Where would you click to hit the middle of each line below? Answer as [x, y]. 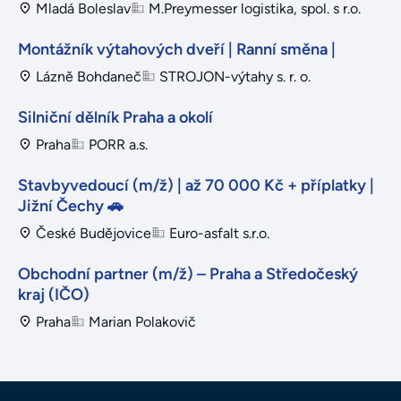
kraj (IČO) [54, 294]
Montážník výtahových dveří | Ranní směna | [177, 49]
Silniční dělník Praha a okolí [115, 117]
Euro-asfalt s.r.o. [219, 233]
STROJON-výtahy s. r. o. [235, 76]
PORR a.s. [118, 144]
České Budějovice [94, 233]
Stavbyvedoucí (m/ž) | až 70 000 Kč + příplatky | [196, 185]
